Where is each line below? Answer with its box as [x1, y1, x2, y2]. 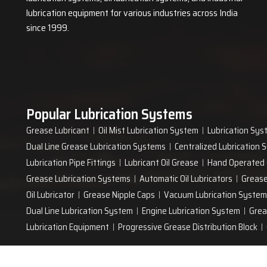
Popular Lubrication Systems [26, 103, 193, 126]
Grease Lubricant [26, 123, 89, 138]
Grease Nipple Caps [83, 188, 155, 202]
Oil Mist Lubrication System [98, 123, 198, 138]
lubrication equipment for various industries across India [26, 5, 238, 20]
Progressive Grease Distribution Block [118, 220, 257, 234]
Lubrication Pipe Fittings [26, 156, 116, 170]
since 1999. [26, 20, 69, 35]
